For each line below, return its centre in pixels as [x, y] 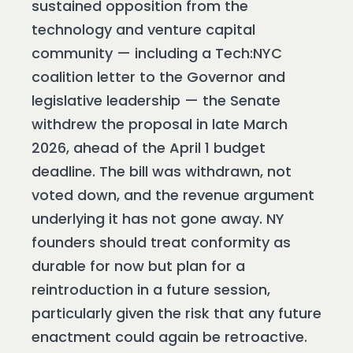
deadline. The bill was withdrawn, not [162, 172]
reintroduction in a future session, [151, 290]
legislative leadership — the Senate [156, 101]
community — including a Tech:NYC [157, 54]
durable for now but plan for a [138, 266]
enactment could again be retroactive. [169, 337]
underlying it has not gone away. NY [158, 219]
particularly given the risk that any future [176, 314]
